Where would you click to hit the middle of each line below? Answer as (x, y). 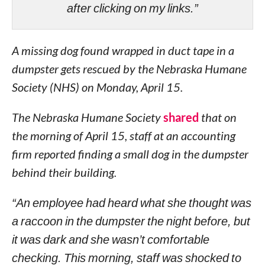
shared (181, 117)
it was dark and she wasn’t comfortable (110, 239)
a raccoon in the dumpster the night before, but (131, 221)
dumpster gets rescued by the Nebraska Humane (129, 69)
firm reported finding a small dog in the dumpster (130, 154)
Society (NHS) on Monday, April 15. (97, 87)
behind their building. (64, 172)
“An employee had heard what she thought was (131, 202)
